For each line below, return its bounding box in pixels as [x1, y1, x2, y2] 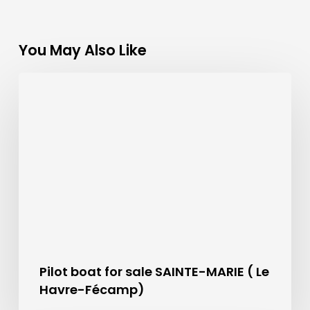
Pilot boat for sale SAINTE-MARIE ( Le [39, 262, 269, 280]
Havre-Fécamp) [39, 280, 145, 298]
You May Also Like [18, 40, 147, 61]
